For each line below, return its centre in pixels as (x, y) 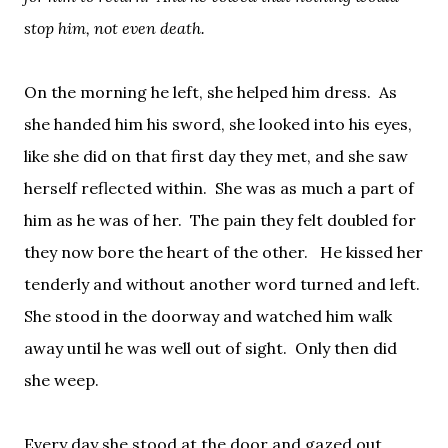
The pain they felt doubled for (303, 219)
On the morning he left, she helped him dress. (197, 91)
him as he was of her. (103, 219)
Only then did (346, 347)
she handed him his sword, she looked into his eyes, (218, 123)
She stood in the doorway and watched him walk (208, 315)
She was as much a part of (314, 187)
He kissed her (371, 251)
